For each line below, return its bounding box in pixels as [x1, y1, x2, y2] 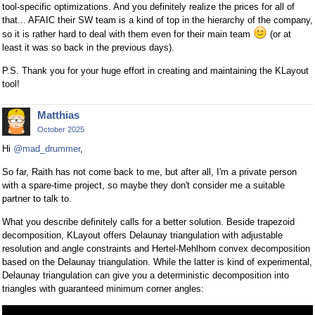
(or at [267, 28, 291, 39]
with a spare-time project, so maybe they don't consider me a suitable [2, 180, 285, 191]
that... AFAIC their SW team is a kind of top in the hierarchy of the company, [2, 14, 313, 25]
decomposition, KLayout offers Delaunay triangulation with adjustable [2, 230, 283, 241]
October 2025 [37, 124, 84, 134]
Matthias [37, 108, 79, 121]
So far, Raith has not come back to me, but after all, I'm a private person [2, 167, 297, 178]
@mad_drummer [13, 143, 80, 155]
